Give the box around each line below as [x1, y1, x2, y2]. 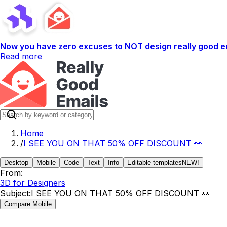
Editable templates [127, 159, 182, 166]
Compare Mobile [4, 200, 52, 208]
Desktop [4, 159, 28, 166]
